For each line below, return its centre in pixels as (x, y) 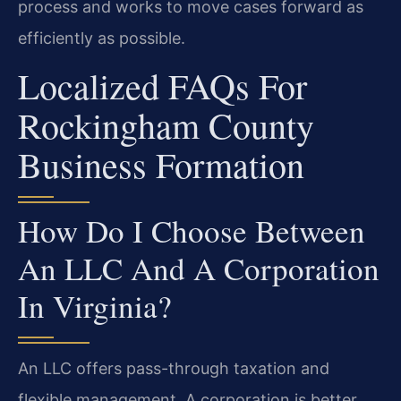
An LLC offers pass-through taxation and (174, 368)
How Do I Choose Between (192, 230)
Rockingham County (166, 124)
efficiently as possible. (102, 38)
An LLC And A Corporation (199, 268)
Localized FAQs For (162, 85)
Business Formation (161, 164)
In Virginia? (95, 305)
